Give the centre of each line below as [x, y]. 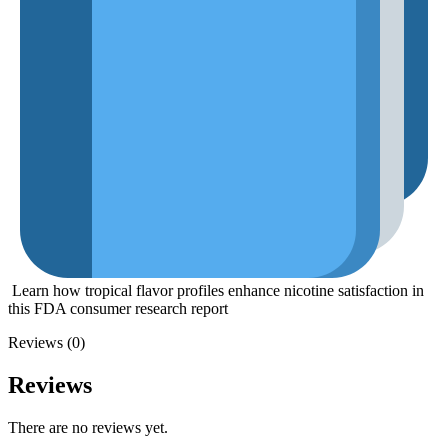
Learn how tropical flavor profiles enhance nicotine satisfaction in [216, 291]
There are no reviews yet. [88, 428]
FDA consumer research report [131, 309]
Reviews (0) [46, 343]
